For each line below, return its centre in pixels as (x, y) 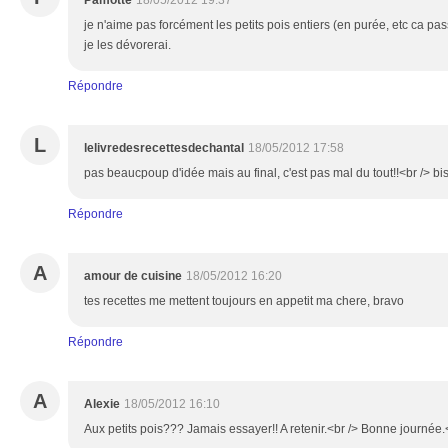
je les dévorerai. (127, 45)
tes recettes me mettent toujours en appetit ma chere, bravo (244, 301)
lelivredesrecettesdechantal (164, 148)
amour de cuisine (133, 276)
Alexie (102, 404)
